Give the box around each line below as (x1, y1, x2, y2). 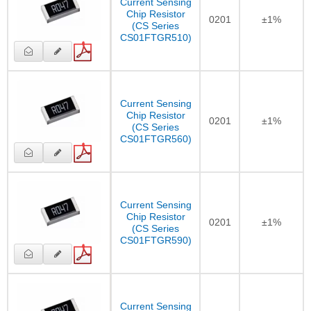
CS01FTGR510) (119, 31, 192, 43)
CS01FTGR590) (119, 234, 192, 246)
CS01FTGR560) (119, 133, 192, 144)
